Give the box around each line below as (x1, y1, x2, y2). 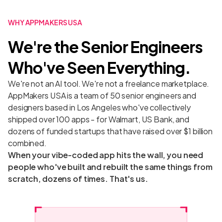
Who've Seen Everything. (8, 57, 190, 77)
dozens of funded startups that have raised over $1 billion (8, 126, 213, 136)
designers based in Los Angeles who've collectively (8, 102, 191, 112)
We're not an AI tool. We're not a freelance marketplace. (8, 78, 210, 89)
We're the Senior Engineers (8, 37, 203, 56)
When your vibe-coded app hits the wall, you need (8, 150, 204, 160)
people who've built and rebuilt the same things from (8, 162, 213, 172)
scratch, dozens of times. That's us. (8, 173, 148, 184)
